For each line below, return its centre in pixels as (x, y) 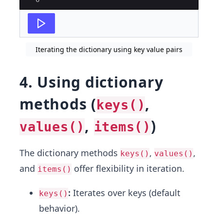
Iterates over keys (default (126, 193)
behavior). (59, 208)
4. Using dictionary (91, 82)
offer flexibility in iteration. (128, 168)
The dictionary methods (70, 153)
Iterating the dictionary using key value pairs (109, 49)
